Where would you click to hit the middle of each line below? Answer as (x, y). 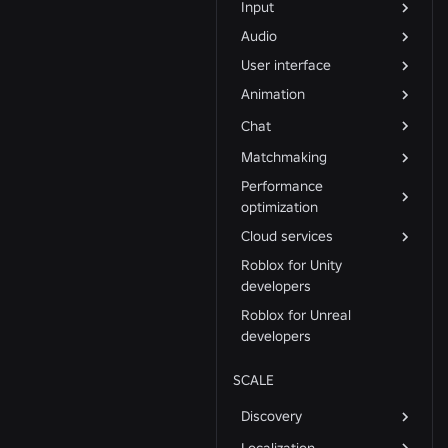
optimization (279, 207)
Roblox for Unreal (296, 315)
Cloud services (287, 236)
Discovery (271, 416)
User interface (286, 65)
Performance (282, 186)
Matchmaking (284, 157)
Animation (273, 94)
